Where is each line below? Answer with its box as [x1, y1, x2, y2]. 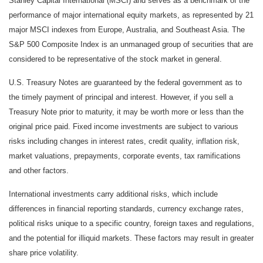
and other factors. [9, 166, 69, 176]
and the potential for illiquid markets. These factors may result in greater [9, 234, 254, 243]
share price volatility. [9, 248, 79, 258]
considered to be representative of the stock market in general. [9, 55, 222, 64]
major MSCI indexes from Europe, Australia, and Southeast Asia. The [9, 25, 245, 35]
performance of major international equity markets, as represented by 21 [9, 11, 254, 20]
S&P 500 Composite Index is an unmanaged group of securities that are [9, 40, 253, 49]
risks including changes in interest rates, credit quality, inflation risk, [9, 137, 240, 146]
